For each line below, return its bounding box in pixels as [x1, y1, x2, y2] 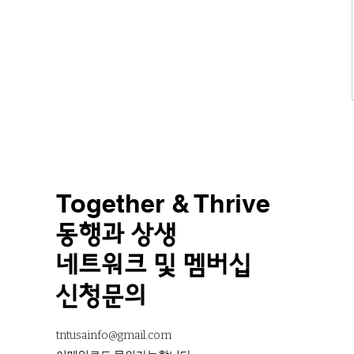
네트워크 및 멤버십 [55, 253, 252, 278]
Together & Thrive [55, 188, 270, 218]
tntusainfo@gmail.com [55, 329, 171, 342]
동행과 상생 [55, 222, 177, 247]
